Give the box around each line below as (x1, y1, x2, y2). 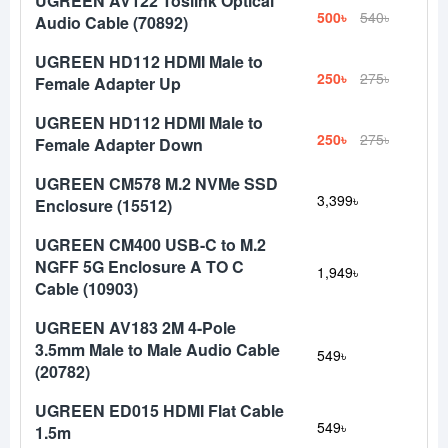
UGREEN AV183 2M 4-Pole (35, 316, 236, 339)
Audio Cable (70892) (35, 11, 188, 34)
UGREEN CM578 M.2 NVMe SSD (35, 172, 278, 195)
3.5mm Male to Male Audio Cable (35, 338, 280, 361)
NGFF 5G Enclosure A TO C (35, 255, 244, 278)
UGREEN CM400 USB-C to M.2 (35, 233, 266, 256)
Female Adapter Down (35, 133, 203, 156)
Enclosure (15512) (35, 194, 172, 217)
